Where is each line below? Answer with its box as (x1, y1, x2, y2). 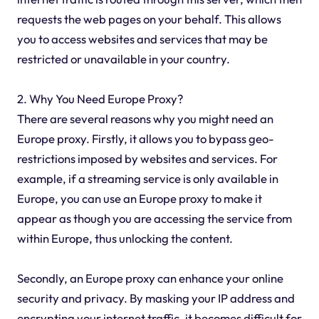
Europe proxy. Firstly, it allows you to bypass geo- (16, 130, 274, 146)
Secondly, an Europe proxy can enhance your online (16, 270, 283, 286)
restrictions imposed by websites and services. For (16, 150, 278, 166)
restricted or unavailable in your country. (16, 51, 230, 66)
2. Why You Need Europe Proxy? (16, 90, 183, 106)
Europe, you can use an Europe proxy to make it (16, 190, 262, 206)
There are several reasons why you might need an (16, 110, 273, 126)
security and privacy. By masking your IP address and (16, 290, 295, 305)
